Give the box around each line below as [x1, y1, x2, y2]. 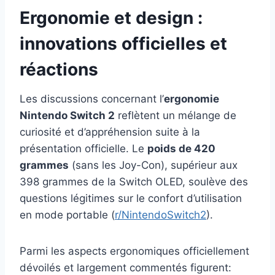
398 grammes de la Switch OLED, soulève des [20, 176, 248, 188]
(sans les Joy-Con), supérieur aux [69, 159, 238, 172]
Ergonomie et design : [20, 7, 203, 29]
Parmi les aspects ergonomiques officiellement [20, 245, 249, 258]
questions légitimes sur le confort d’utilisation [20, 192, 242, 205]
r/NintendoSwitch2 [115, 209, 206, 222]
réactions [20, 59, 98, 80]
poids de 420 [147, 142, 215, 155]
